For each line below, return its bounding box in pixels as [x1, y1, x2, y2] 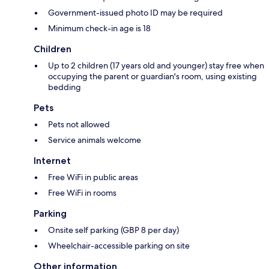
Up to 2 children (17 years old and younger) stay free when [48, 60, 264, 71]
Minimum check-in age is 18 [48, 23, 151, 34]
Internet [34, 155, 71, 167]
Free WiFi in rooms [48, 187, 116, 199]
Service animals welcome [48, 134, 141, 146]
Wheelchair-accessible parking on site [48, 240, 190, 252]
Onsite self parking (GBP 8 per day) [48, 225, 179, 236]
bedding [48, 82, 81, 93]
